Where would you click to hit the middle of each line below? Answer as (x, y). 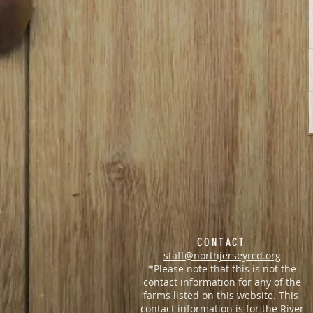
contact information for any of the (222, 282)
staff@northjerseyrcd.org (222, 255)
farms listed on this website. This (222, 295)
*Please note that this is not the (222, 269)
